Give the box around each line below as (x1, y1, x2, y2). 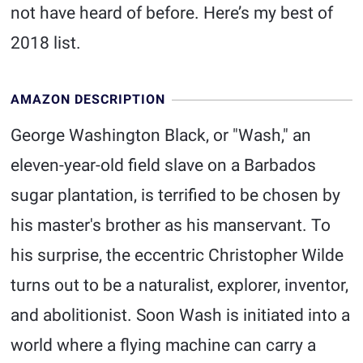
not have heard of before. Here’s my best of (11, 3, 334, 23)
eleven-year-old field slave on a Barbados (11, 156, 317, 175)
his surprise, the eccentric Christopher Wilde (11, 246, 344, 265)
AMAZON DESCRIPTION (11, 92, 166, 107)
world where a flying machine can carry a (11, 335, 317, 355)
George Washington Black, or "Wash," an (11, 126, 312, 145)
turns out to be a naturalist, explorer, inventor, (11, 275, 349, 295)
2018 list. (11, 33, 82, 53)
